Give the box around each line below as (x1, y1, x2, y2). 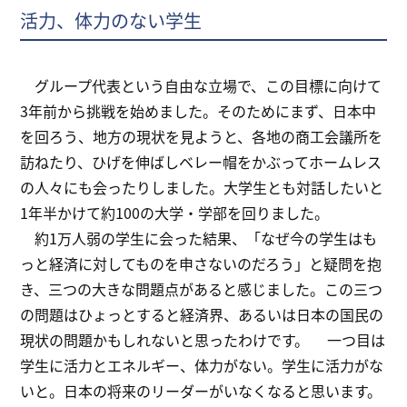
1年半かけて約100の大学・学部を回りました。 (20, 202, 330, 224)
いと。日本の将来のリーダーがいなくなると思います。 (20, 380, 382, 402)
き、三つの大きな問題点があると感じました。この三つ (20, 278, 383, 301)
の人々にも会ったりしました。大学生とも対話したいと (20, 176, 384, 199)
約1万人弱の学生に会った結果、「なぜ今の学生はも (20, 227, 378, 250)
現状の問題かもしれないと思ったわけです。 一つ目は (20, 329, 386, 352)
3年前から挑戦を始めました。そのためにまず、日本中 (20, 100, 377, 123)
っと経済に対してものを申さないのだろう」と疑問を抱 (20, 253, 382, 275)
